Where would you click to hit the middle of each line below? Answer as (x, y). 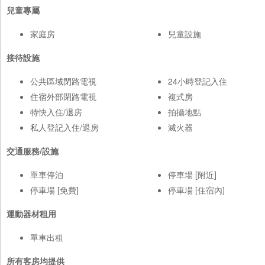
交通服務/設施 (33, 151)
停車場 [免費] (54, 190)
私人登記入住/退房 (64, 127)
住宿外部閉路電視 (63, 97)
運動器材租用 (31, 214)
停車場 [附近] (192, 175)
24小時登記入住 (198, 81)
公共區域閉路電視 (63, 81)
